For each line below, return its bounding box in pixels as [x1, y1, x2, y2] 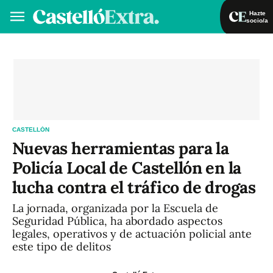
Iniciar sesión [180, 44, 232, 53]
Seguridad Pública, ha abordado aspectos [12, 214, 222, 228]
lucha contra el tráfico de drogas [12, 177, 256, 197]
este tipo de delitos [12, 239, 111, 253]
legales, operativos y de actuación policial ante [12, 227, 252, 241]
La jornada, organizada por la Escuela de [12, 201, 218, 215]
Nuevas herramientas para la [12, 138, 229, 158]
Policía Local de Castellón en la [12, 157, 241, 178]
